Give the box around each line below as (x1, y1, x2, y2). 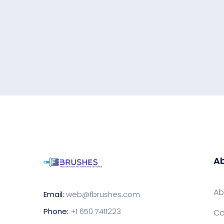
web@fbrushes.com (66, 189, 140, 199)
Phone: (43, 206, 68, 216)
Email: (43, 189, 64, 199)
